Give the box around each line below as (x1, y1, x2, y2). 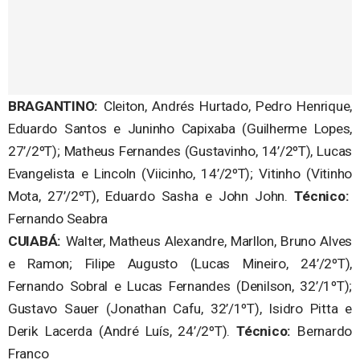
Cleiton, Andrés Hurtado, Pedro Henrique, (98, 97, 352, 114)
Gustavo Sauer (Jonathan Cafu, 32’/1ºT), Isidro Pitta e (8, 300, 352, 317)
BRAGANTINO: (8, 97, 99, 114)
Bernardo (291, 322, 352, 339)
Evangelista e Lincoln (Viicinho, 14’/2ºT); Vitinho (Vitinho (8, 165, 352, 182)
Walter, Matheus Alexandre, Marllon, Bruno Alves (61, 232, 352, 249)
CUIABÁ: (8, 232, 62, 249)
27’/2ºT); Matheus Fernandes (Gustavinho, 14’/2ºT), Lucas (8, 142, 352, 159)
